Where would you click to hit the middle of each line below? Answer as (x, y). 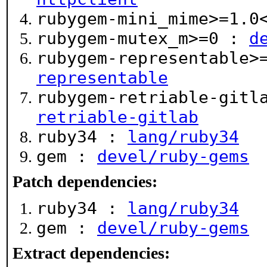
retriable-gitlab (117, 117)
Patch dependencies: (85, 181)
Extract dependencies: (91, 253)
